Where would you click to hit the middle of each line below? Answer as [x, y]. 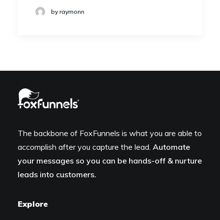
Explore [33, 204]
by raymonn [68, 12]
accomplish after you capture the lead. [85, 147]
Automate [171, 147]
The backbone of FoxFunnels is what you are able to [110, 133]
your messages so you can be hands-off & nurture [110, 161]
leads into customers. [57, 174]
